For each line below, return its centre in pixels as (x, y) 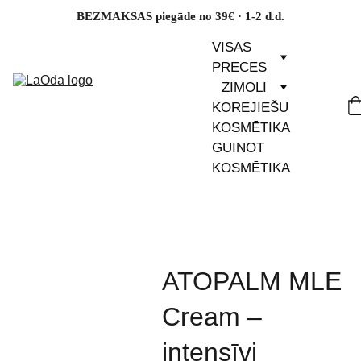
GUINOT (238, 148)
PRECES (239, 67)
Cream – (212, 317)
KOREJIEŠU (250, 108)
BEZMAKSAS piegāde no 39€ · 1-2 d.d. (180, 16)
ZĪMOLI (244, 87)
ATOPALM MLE (251, 281)
